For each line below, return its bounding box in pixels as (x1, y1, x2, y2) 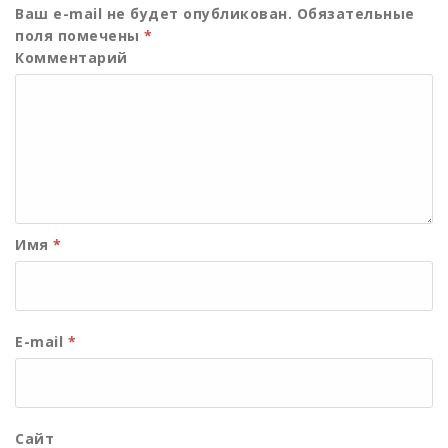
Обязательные (292, 4, 415, 24)
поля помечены (15, 26, 144, 46)
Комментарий (15, 48, 128, 68)
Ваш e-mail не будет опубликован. (15, 4, 292, 24)
